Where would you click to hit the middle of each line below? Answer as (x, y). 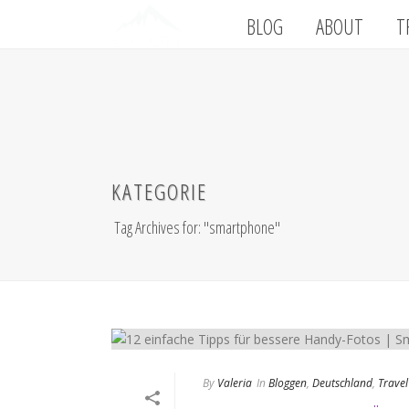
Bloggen (288, 383)
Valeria (235, 383)
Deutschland (342, 383)
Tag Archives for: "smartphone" (197, 227)
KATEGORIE (159, 191)
